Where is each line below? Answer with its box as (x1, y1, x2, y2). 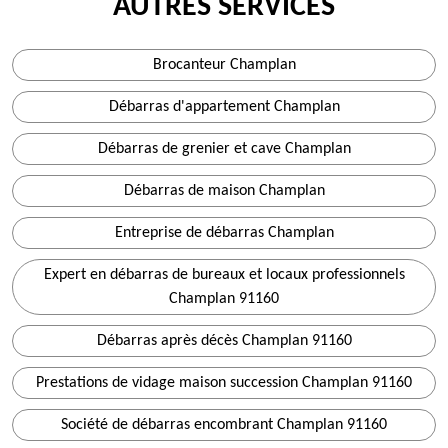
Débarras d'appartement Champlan (108, 99, 340, 115)
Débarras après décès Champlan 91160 (96, 333, 352, 349)
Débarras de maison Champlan (123, 183, 325, 199)
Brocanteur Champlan (152, 57, 296, 73)
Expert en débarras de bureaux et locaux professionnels (43, 267, 405, 283)
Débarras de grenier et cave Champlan (97, 141, 351, 157)
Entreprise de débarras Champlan (114, 225, 334, 241)
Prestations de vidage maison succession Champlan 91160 (36, 375, 412, 391)
